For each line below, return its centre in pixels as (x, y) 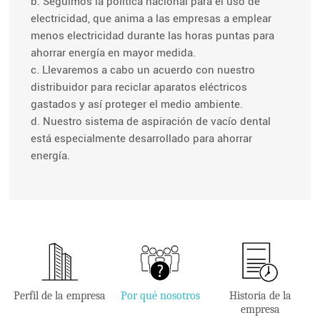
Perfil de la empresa (60, 296)
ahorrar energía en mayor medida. (114, 52)
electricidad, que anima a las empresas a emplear (151, 18)
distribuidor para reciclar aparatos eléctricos (139, 87)
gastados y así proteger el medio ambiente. (137, 104)
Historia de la (260, 296)
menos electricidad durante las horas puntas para (153, 35)
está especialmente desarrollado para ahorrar (142, 138)
